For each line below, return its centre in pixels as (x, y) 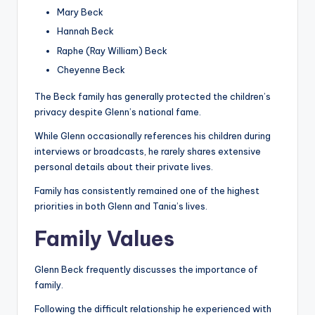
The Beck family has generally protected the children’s (153, 96)
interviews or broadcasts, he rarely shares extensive (148, 151)
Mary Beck (80, 12)
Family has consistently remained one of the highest (147, 190)
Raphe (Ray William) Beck (112, 50)
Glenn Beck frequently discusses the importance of (146, 269)
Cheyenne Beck (91, 69)
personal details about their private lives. (124, 166)
